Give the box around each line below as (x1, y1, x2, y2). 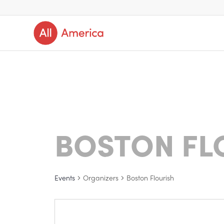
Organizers (83, 172, 118, 182)
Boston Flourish (126, 172, 174, 182)
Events (54, 172, 75, 182)
